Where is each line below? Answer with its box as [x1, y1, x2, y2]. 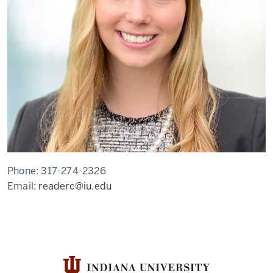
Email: [7, 180, 39, 193]
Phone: [7, 165, 41, 177]
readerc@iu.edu [38, 180, 112, 193]
